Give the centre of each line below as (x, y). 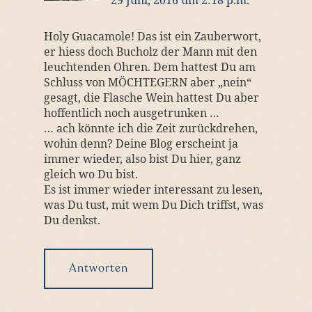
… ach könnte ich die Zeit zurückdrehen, (150, 128)
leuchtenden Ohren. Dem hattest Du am (149, 67)
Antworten (98, 269)
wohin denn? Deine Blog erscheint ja (141, 143)
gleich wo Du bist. (91, 174)
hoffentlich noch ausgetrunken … (131, 113)
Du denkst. (72, 220)
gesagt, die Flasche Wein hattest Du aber (151, 97)
